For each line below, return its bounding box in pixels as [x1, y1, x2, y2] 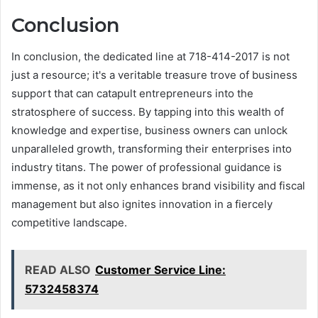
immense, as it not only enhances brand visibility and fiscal [11, 179, 305, 193]
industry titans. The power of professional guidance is [11, 160, 282, 175]
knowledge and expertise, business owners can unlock [11, 124, 287, 138]
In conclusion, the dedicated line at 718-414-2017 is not [11, 50, 290, 64]
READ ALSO [25, 263, 91, 278]
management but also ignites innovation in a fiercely [11, 197, 273, 212]
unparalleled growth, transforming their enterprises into [11, 142, 292, 156]
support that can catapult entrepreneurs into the [11, 87, 253, 101]
